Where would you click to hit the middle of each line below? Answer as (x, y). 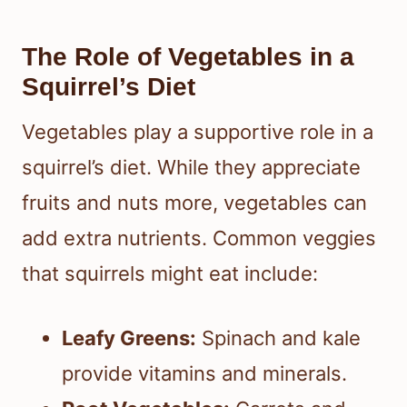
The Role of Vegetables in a (188, 56)
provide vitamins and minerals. (204, 373)
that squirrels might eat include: (170, 273)
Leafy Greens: (129, 338)
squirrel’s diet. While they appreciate (191, 167)
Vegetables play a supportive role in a (198, 131)
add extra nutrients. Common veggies (199, 238)
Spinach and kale (278, 338)
